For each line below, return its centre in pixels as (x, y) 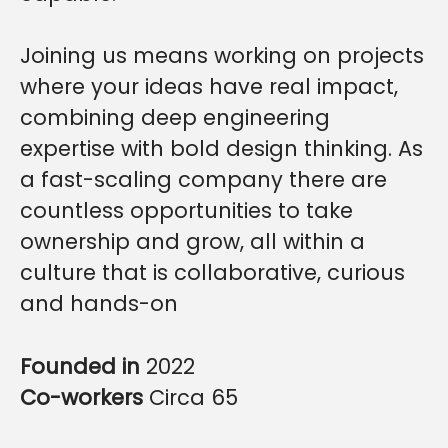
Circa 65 (193, 397)
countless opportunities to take (186, 210)
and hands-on (99, 303)
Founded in (83, 366)
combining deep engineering (175, 117)
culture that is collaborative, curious (212, 272)
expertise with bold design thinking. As (221, 148)
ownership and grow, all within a (192, 241)
